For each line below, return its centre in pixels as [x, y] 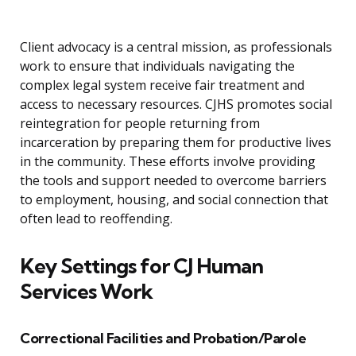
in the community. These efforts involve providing [168, 162]
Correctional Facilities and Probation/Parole [163, 339]
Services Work [86, 292]
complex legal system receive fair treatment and [162, 85]
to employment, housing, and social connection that [174, 200]
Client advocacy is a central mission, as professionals [176, 47]
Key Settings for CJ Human [141, 266]
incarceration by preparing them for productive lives [176, 143]
